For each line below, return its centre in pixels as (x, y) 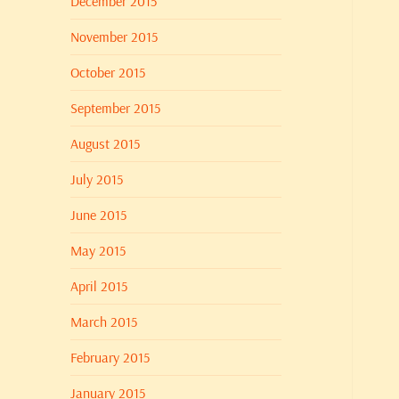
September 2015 (116, 108)
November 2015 (114, 37)
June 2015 (99, 215)
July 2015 (97, 179)
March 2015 (104, 322)
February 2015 (110, 358)
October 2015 (108, 73)
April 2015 (99, 286)
